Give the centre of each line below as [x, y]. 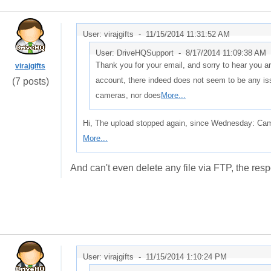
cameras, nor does [128, 95]
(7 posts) [30, 81]
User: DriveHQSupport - [141, 53]
